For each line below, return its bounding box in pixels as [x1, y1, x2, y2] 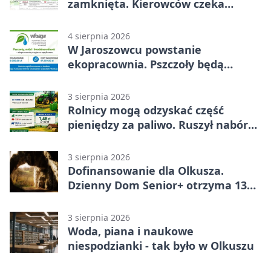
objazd [68, 10, 103, 25]
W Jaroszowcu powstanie [68, 42, 201, 57]
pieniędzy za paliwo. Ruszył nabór [68, 117, 248, 132]
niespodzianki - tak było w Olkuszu [68, 238, 254, 253]
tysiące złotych [68, 192, 148, 207]
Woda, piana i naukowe [68, 223, 194, 238]
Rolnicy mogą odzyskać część [68, 102, 224, 117]
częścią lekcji [68, 71, 137, 86]
